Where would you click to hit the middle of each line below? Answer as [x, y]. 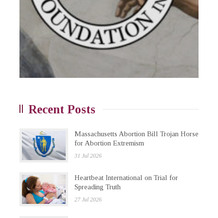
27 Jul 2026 [88, 200]
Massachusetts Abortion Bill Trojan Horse [136, 134]
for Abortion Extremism [110, 143]
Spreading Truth [98, 187]
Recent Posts [62, 109]
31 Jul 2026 [88, 156]
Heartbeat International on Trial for [126, 178]
